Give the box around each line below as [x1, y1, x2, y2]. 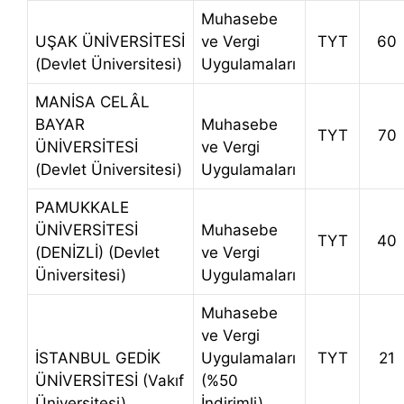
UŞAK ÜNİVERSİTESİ [35, 32, 185, 51]
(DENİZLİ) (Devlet [35, 243, 160, 262]
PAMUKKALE [35, 198, 129, 217]
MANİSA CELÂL [35, 93, 150, 112]
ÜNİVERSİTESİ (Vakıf [35, 372, 184, 390]
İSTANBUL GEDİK [35, 349, 161, 368]
